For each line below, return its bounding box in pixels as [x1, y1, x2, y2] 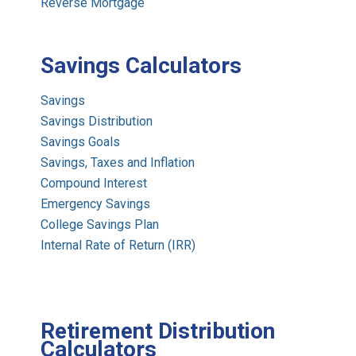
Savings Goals [41, 134, 121, 150]
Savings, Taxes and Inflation [41, 155, 195, 171]
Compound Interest [41, 176, 148, 192]
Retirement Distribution [41, 318, 276, 345]
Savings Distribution [41, 114, 153, 130]
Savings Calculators [41, 52, 242, 79]
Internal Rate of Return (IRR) [41, 238, 196, 253]
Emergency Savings [41, 196, 151, 212]
